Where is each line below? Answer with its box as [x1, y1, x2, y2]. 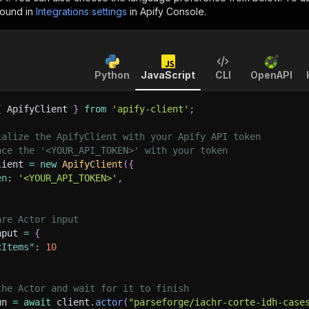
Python [94, 69, 130, 81]
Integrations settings [36, 6, 127, 17]
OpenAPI [250, 69, 292, 81]
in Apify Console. [130, 6, 206, 17]
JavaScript [141, 69, 195, 81]
